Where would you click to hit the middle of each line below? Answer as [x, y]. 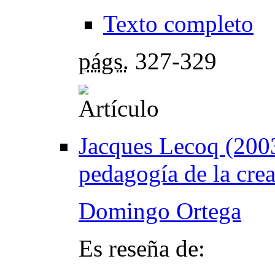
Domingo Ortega [160, 211]
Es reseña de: [142, 249]
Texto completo [178, 24]
